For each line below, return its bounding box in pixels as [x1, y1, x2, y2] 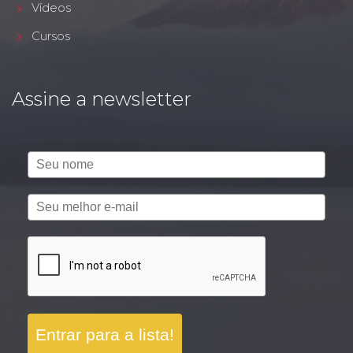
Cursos [32, 28, 70, 44]
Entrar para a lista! [35, 325, 174, 344]
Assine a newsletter [12, 87, 191, 111]
